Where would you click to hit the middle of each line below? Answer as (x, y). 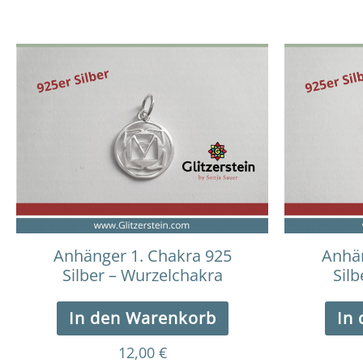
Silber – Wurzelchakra (142, 275)
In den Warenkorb (142, 318)
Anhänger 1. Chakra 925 (142, 255)
